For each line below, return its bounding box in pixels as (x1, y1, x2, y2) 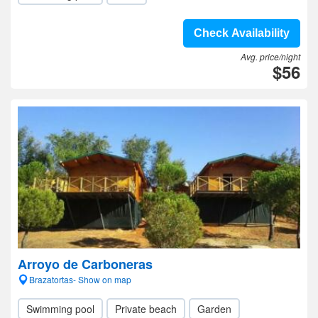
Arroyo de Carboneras (18, 255, 153, 273)
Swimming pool (26, 302, 94, 316)
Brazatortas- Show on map (29, 273, 131, 285)
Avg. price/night (241, 50, 300, 62)
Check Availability (194, 27, 290, 39)
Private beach (115, 302, 177, 316)
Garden (197, 302, 231, 316)
